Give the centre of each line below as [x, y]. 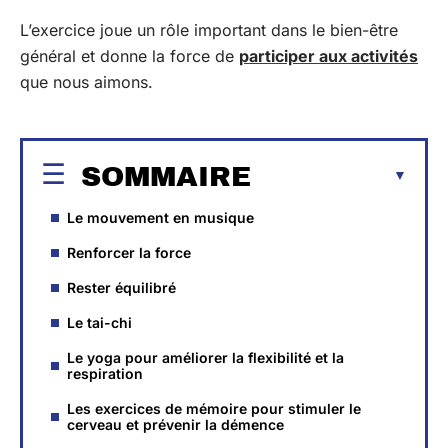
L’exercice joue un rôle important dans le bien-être [209, 30]
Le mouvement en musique [160, 217]
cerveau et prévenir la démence [175, 424]
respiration [105, 373]
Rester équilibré [121, 287]
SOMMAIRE [166, 176]
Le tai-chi [99, 322]
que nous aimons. [86, 82]
